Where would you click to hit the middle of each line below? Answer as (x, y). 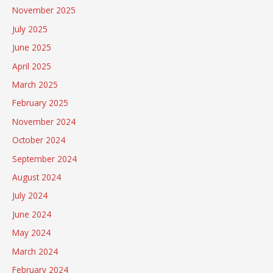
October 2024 (39, 140)
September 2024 (44, 158)
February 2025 (40, 103)
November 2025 (44, 10)
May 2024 (31, 233)
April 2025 (32, 66)
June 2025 (32, 48)
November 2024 (44, 121)
